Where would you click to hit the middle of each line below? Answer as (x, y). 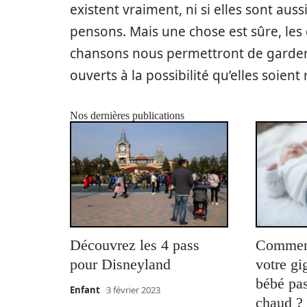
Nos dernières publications (127, 115)
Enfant (85, 290)
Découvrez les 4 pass (135, 245)
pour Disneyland (120, 264)
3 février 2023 (133, 290)
